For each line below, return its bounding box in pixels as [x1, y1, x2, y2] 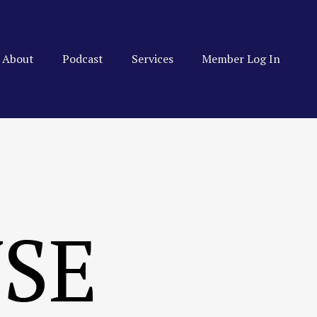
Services [132, 51, 173, 67]
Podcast [62, 51, 103, 67]
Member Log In [202, 51, 280, 67]
